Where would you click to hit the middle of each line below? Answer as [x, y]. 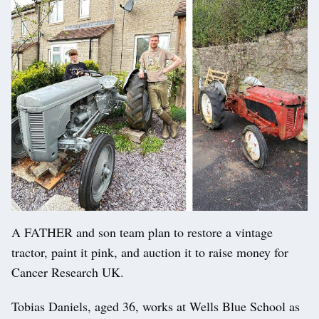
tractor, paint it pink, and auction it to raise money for [150, 252]
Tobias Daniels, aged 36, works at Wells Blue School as [156, 307]
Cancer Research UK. [68, 272]
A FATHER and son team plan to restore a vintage [142, 232]
